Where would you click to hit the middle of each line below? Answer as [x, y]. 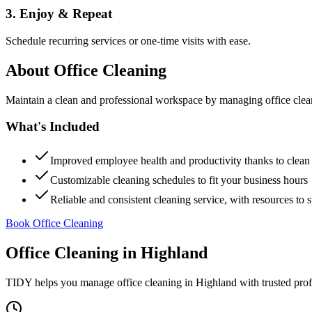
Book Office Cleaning [54, 223]
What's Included [53, 127]
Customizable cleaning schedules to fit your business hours [179, 180]
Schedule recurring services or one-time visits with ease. [128, 40]
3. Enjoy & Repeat [59, 14]
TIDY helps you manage [61, 282]
